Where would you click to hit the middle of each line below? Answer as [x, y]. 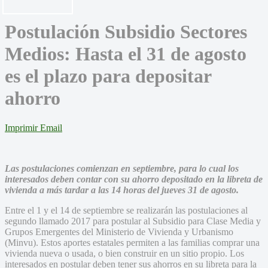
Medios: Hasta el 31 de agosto [126, 54]
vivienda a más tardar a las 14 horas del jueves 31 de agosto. [125, 190]
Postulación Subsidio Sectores [126, 32]
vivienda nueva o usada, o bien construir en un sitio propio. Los [124, 253]
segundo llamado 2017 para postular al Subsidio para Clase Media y [133, 221]
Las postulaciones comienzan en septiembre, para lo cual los [122, 168]
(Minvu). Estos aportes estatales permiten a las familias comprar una [132, 242]
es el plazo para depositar [108, 76]
